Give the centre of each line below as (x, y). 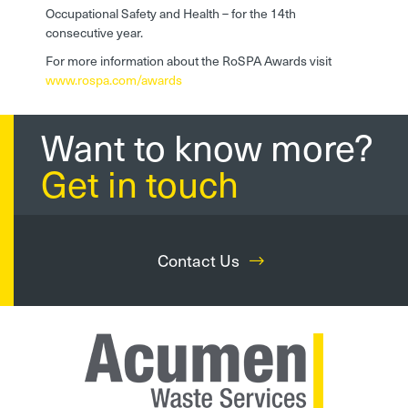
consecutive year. (94, 33)
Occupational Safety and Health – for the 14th (171, 14)
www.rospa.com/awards (114, 80)
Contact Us (200, 260)
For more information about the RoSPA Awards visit (189, 61)
